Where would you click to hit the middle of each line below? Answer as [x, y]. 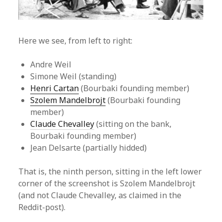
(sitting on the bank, [133, 124]
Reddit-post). [42, 207]
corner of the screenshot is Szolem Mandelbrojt [107, 183]
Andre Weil [51, 64]
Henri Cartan [55, 88]
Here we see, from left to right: [76, 40]
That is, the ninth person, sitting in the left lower [110, 171]
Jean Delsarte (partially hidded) [89, 147]
